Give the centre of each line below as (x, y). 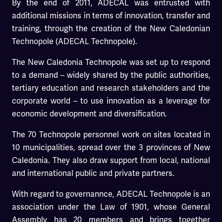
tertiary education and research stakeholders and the (111, 88)
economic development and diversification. (89, 113)
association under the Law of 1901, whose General (111, 207)
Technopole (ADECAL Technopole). (75, 41)
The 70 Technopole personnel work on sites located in (111, 134)
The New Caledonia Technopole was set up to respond (111, 62)
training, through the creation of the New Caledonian (111, 28)
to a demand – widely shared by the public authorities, (111, 75)
